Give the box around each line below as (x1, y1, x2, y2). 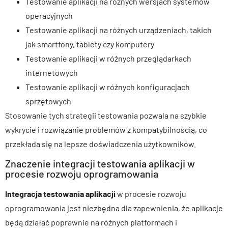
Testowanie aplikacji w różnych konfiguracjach (25, 81, 190, 92)
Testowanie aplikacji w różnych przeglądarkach (25, 53, 191, 63)
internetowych (25, 67, 78, 77)
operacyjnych (25, 10, 73, 20)
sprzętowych (25, 96, 71, 106)
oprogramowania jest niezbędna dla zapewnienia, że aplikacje (5, 203, 223, 213)
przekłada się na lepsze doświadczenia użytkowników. (5, 138, 196, 149)
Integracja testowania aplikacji (5, 189, 116, 199)
